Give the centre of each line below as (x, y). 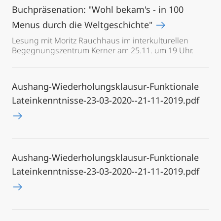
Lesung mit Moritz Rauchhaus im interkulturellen (100, 40)
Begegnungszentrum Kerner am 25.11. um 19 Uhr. (103, 50)
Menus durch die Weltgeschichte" (83, 25)
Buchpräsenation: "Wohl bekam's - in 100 (98, 9)
